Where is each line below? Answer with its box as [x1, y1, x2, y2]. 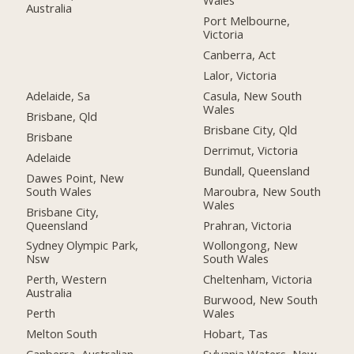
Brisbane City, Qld [203, 121, 298, 137]
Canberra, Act [203, 47, 277, 63]
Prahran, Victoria [203, 217, 292, 233]
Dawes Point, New [26, 169, 125, 186]
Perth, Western [26, 271, 107, 288]
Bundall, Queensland [203, 162, 311, 179]
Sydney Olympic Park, [26, 237, 139, 254]
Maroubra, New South [203, 183, 322, 199]
